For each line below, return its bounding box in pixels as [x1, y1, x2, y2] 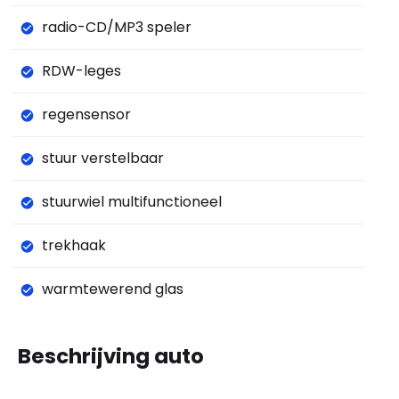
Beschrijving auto [18, 342, 204, 371]
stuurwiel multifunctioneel [41, 191, 222, 213]
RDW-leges [41, 61, 121, 82]
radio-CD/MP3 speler [41, 17, 191, 38]
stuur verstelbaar [41, 148, 164, 169]
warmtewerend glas [41, 279, 183, 300]
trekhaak [41, 235, 106, 256]
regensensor [41, 104, 131, 126]
